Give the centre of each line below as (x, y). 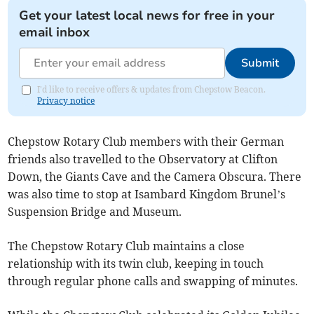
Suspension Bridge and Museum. (95, 211)
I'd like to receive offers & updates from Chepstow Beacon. (152, 89)
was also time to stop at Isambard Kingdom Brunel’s (147, 194)
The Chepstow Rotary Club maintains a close (127, 246)
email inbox (55, 32)
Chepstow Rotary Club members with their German (146, 141)
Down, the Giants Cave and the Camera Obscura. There (155, 176)
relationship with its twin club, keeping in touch (136, 263)
